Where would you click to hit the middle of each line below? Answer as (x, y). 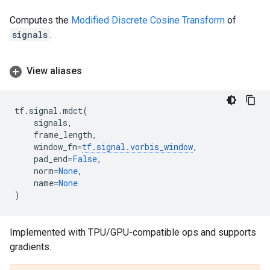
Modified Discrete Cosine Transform (148, 20)
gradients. (30, 247)
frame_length (63, 135)
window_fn (55, 147)
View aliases (54, 71)
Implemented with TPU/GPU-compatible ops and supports (133, 232)
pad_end (51, 159)
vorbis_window (162, 147)
